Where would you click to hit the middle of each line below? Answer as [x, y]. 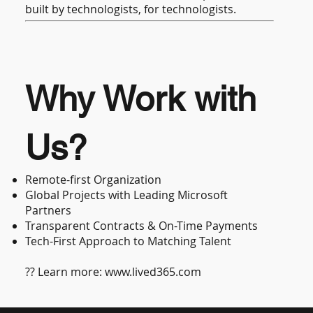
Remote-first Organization [94, 179]
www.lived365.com [153, 271]
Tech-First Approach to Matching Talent [129, 241]
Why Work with [141, 98]
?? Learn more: [65, 271]
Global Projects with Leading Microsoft [127, 195]
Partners [49, 210]
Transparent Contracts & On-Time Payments [142, 225]
